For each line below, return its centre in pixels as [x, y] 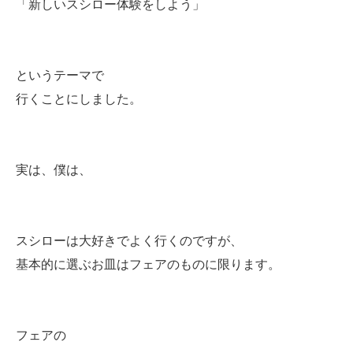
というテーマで [60, 75]
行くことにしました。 [79, 99]
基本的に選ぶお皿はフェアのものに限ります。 [148, 264]
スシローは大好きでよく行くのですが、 [129, 241]
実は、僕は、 [54, 170]
